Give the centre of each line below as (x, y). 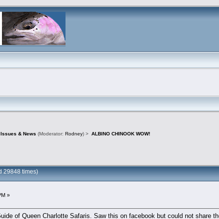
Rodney (74, 134)
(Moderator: (51, 134)
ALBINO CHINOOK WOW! (120, 134)
